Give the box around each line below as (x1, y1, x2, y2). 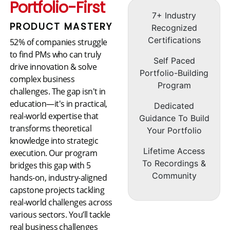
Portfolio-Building (140, 68, 209, 79)
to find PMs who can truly (10, 49, 101, 61)
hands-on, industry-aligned (10, 172, 107, 184)
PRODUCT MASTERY (10, 20, 113, 33)
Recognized (151, 23, 197, 33)
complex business (10, 73, 75, 85)
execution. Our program (10, 147, 98, 159)
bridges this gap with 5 (10, 160, 91, 171)
